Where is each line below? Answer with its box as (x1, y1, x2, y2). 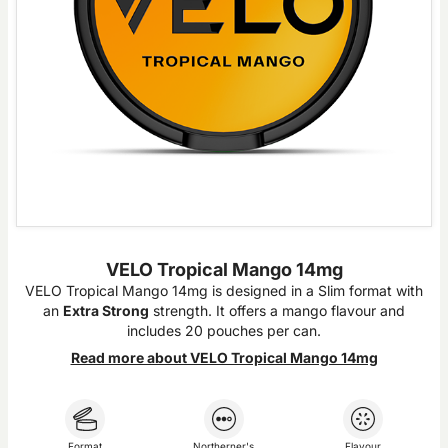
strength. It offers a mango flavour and (149, 302, 405, 319)
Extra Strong (63, 302, 149, 319)
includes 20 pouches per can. (127, 322, 321, 339)
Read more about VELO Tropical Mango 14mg (70, 349, 378, 366)
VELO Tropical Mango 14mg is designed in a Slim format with (25, 282, 423, 299)
